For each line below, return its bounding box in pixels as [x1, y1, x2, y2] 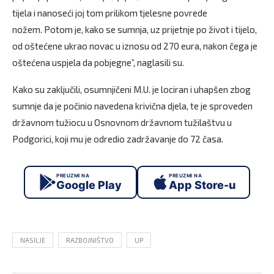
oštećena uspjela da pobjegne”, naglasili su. [12, 56, 184, 68]
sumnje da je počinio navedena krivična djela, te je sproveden [12, 100, 253, 111]
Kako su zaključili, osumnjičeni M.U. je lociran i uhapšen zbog [12, 83, 251, 95]
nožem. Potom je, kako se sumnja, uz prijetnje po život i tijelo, [12, 23, 257, 35]
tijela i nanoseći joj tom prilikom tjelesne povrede [12, 7, 207, 18]
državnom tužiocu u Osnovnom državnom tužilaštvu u [12, 116, 232, 128]
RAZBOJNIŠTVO [66, 235, 114, 244]
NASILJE [20, 235, 45, 244]
